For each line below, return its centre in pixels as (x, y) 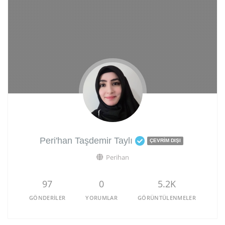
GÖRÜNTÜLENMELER (167, 197)
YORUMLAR (101, 197)
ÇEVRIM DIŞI (165, 140)
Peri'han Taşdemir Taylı (86, 140)
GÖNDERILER (47, 197)
